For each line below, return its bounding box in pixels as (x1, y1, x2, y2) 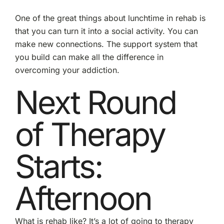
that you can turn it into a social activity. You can (14, 25, 198, 36)
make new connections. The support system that (14, 38, 197, 49)
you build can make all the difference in (14, 51, 163, 62)
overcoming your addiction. (14, 64, 119, 75)
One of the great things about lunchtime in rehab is (14, 12, 205, 23)
